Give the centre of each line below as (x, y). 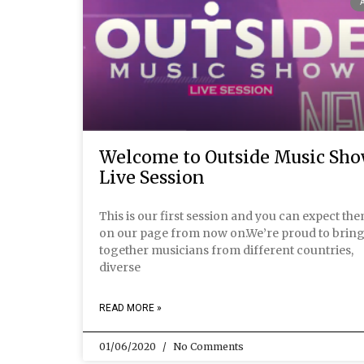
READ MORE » (130, 308)
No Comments (207, 347)
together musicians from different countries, (226, 251)
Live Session (152, 178)
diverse (120, 268)
